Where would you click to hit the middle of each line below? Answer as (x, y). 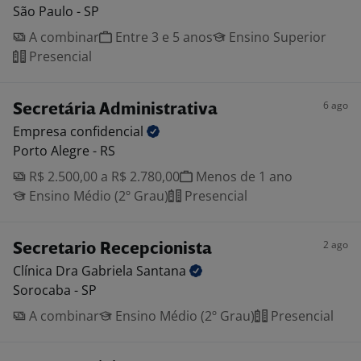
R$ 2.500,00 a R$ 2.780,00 (103, 176)
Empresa (41, 131)
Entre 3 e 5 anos (162, 37)
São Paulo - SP (56, 11)
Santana (163, 271)
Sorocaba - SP (55, 290)
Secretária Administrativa (115, 110)
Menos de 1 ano (243, 176)
